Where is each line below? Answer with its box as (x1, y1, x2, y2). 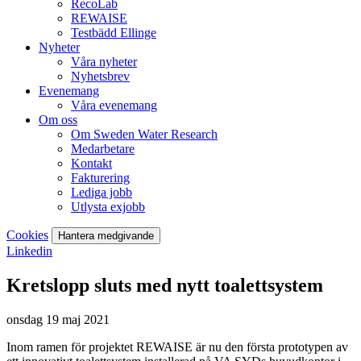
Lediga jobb (71, 185, 132, 199)
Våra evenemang (71, 98, 157, 112)
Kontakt (71, 156, 112, 170)
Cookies (6, 228, 48, 242)
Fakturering (71, 171, 130, 185)
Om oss (39, 113, 77, 127)
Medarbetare (71, 142, 135, 156)
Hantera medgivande (58, 230, 154, 242)
